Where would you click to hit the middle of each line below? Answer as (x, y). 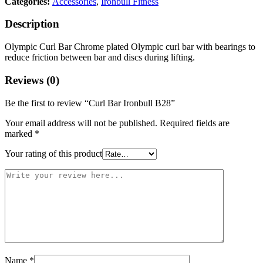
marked (20, 133)
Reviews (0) (32, 80)
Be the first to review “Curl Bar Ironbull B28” (90, 103)
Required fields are (195, 123)
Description (32, 24)
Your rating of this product (53, 153)
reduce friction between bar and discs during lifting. (100, 58)
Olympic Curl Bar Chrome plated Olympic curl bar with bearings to (130, 47)
